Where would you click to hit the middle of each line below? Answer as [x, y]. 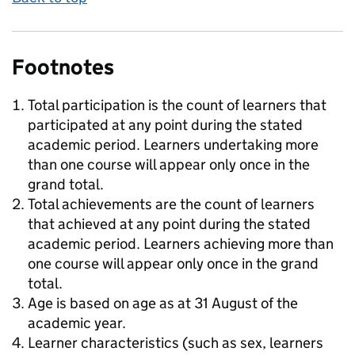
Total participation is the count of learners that [177, 105]
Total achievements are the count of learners [171, 204]
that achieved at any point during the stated [169, 224]
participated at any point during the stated [165, 125]
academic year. [77, 323]
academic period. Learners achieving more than [181, 244]
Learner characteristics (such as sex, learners [176, 343]
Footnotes [63, 67]
